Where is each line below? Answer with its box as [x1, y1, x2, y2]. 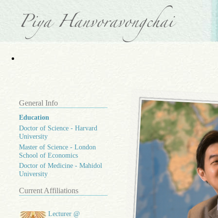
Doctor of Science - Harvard [19, 125, 97, 132]
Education [19, 114, 49, 122]
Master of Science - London [19, 144, 96, 151]
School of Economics [19, 152, 78, 160]
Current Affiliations [19, 186, 78, 195]
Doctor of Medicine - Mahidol [19, 162, 102, 170]
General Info [19, 99, 58, 107]
